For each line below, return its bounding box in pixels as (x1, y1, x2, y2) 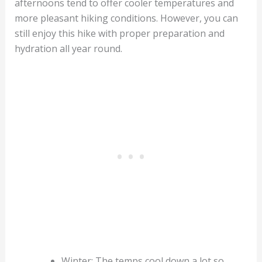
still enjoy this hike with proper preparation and (14, 26, 225, 40)
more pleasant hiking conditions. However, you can (14, 11, 238, 25)
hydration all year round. (14, 42, 122, 55)
